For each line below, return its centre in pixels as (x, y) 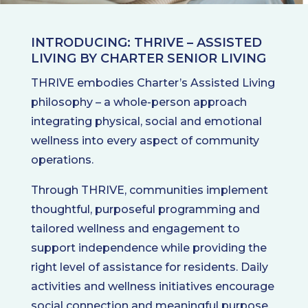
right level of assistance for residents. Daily (149, 267)
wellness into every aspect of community (145, 140)
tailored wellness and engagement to (135, 228)
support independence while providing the (148, 247)
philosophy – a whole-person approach (139, 102)
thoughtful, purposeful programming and (145, 209)
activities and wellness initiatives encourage (152, 286)
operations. (62, 159)
